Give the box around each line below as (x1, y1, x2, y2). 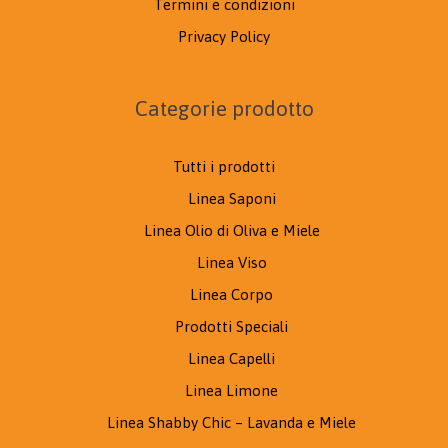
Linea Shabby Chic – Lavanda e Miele (107, 413, 356, 431)
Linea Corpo (190, 285, 273, 303)
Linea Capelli (188, 349, 275, 367)
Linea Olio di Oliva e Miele (143, 221, 320, 239)
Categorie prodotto (134, 95, 314, 120)
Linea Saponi (187, 189, 276, 207)
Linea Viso (196, 253, 267, 271)
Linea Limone (185, 381, 278, 399)
